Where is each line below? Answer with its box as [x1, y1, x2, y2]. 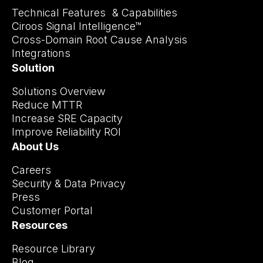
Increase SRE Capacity [12, 112, 123, 125]
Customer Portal [12, 204, 93, 217]
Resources [12, 219, 68, 232]
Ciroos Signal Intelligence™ [12, 20, 141, 33]
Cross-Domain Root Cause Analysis [12, 33, 187, 46]
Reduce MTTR [12, 99, 82, 112]
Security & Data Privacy [12, 177, 126, 190]
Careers [12, 164, 51, 177]
